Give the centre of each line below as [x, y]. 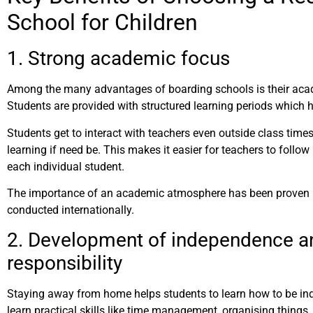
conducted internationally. [71, 210]
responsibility [65, 263]
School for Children [102, 23]
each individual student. [66, 166]
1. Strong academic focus [118, 59]
